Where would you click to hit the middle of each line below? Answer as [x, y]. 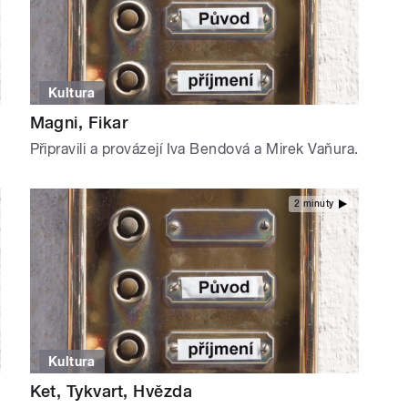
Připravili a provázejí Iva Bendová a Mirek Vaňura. [194, 149]
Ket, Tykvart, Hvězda [111, 392]
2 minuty [314, 203]
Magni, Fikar [79, 123]
